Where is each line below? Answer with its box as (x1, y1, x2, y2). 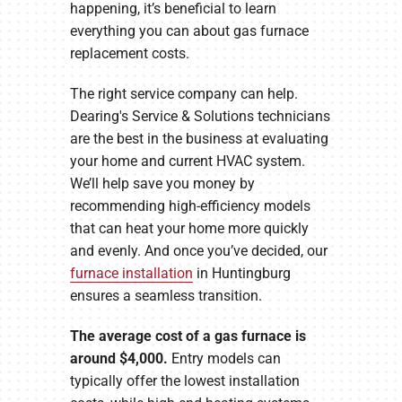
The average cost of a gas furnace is (69, 328, 306, 345)
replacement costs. (69, 45, 189, 63)
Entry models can (167, 350, 281, 368)
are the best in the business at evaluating (69, 130, 328, 148)
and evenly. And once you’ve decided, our (69, 242, 328, 260)
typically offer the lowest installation (69, 372, 300, 390)
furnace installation (69, 265, 193, 283)
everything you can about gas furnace (69, 22, 309, 40)
